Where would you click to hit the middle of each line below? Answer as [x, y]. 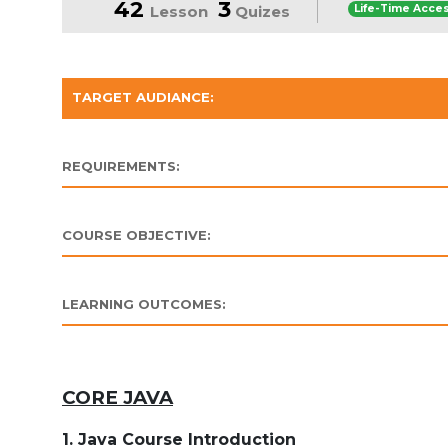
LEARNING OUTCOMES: [144, 304]
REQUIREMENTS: [121, 166]
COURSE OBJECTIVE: [136, 235]
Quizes [261, 11]
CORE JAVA [117, 397]
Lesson [179, 11]
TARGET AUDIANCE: [143, 97]
